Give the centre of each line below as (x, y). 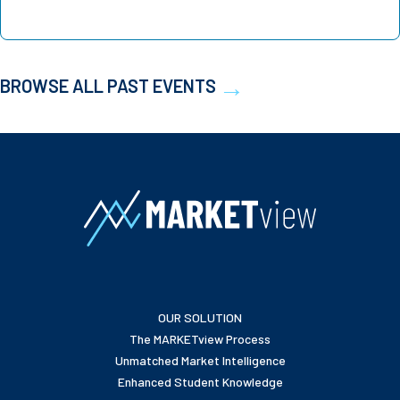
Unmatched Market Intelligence (200, 361)
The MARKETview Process (200, 339)
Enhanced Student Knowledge (200, 382)
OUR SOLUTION (200, 318)
